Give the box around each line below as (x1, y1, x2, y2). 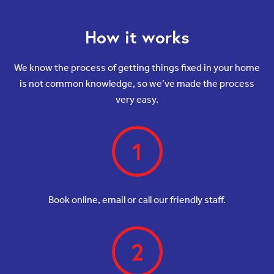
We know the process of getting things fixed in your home (14, 61, 260, 73)
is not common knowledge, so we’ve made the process (20, 77, 254, 89)
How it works (84, 25, 190, 48)
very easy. (116, 93, 158, 105)
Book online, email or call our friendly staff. (48, 193, 226, 206)
